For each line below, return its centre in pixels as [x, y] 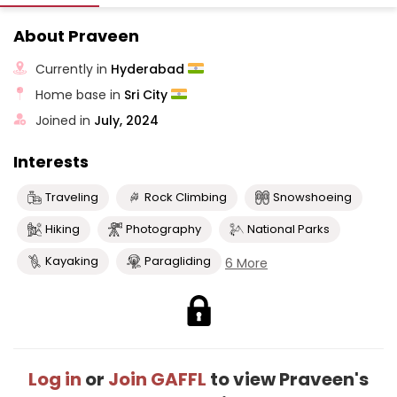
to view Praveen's [288, 379]
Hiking [62, 229]
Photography [163, 229]
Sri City [148, 94]
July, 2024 [127, 120]
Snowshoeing [312, 197]
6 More [246, 263]
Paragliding [178, 261]
